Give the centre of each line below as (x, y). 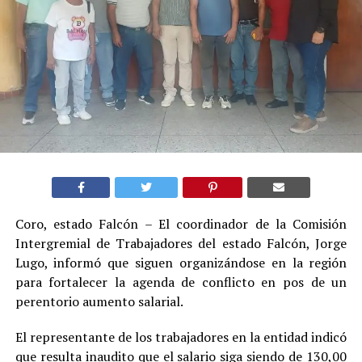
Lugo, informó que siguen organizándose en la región (181, 262)
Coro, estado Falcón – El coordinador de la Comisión (181, 223)
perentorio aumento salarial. (99, 301)
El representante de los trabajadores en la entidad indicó (181, 337)
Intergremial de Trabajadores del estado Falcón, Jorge (181, 243)
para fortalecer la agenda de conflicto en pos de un (181, 282)
